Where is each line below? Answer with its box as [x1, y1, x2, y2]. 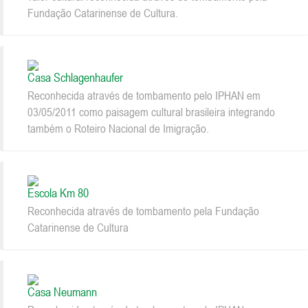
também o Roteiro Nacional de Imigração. [27, 121, 209, 135]
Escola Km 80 [27, 185, 89, 200]
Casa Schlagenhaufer [27, 69, 123, 85]
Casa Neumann [27, 284, 97, 299]
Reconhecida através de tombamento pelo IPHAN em [27, 88, 261, 102]
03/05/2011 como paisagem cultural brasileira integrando [27, 104, 275, 119]
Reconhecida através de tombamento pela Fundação [27, 203, 259, 218]
